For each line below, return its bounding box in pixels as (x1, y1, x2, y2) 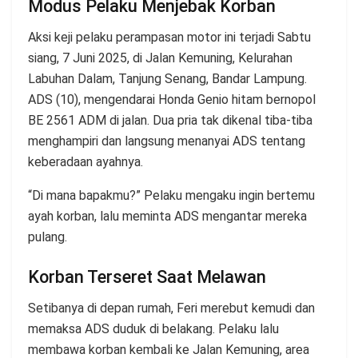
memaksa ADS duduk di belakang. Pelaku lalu (28, 320, 279, 336)
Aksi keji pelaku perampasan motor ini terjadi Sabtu (28, 30, 311, 46)
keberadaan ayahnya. (28, 154, 143, 170)
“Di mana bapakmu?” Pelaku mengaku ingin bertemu (28, 188, 315, 204)
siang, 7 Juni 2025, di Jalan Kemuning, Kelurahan (28, 50, 292, 66)
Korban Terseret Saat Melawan (28, 266, 266, 287)
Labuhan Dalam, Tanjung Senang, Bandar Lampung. (28, 71, 307, 87)
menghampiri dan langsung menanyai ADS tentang (28, 133, 305, 149)
